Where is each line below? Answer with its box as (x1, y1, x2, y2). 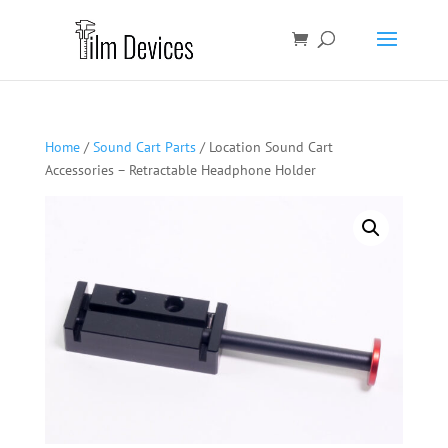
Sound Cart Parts (92, 138, 196, 156)
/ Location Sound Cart (195, 138, 333, 156)
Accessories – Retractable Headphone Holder (44, 161, 316, 179)
